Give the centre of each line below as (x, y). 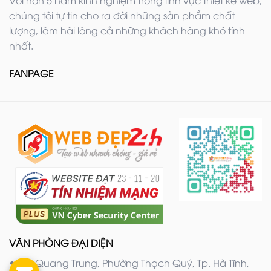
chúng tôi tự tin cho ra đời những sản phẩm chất (122, 15)
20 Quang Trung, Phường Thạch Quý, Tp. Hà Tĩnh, (135, 263)
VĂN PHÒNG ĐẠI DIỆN (61, 243)
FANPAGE (31, 73)
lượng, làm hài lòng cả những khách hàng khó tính (127, 30)
